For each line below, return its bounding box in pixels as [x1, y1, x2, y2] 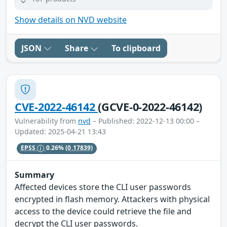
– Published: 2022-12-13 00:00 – [91, 116, 200, 126]
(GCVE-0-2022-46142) [98, 99, 203, 114]
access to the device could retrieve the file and [15, 206, 192, 217]
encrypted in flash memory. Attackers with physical [15, 194, 210, 205]
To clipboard [111, 42, 161, 54]
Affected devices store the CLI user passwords [15, 181, 191, 193]
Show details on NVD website [15, 14, 127, 25]
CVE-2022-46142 [15, 99, 98, 114]
